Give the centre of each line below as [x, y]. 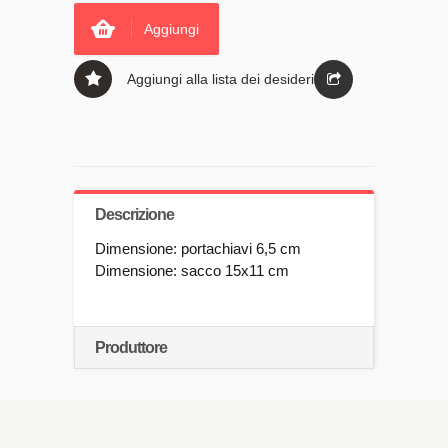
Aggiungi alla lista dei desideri [220, 78]
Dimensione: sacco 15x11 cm [192, 270]
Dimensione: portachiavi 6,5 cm [198, 248]
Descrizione [134, 214]
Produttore [131, 347]
